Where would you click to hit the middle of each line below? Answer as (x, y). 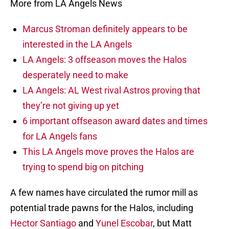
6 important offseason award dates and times (115, 121)
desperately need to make (75, 75)
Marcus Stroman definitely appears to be (105, 29)
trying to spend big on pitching (83, 167)
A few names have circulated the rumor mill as (104, 193)
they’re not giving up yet (71, 106)
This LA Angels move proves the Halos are (108, 152)
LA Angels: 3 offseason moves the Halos (105, 60)
